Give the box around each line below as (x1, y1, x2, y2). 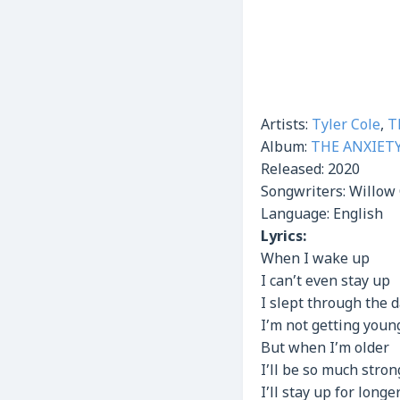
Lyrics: (261, 228, 310, 247)
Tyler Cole (312, 116, 380, 136)
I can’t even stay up (261, 272, 390, 292)
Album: (261, 138, 311, 158)
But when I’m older (261, 339, 389, 359)
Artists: (261, 116, 312, 136)
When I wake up (261, 250, 370, 270)
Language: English (261, 205, 383, 225)
